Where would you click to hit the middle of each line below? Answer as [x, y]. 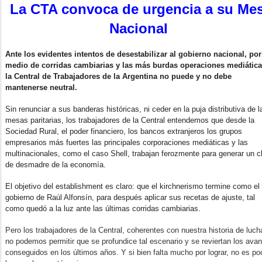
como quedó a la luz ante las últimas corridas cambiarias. [103, 209]
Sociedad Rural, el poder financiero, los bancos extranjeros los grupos [124, 132]
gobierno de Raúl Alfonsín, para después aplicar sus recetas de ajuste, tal [130, 198]
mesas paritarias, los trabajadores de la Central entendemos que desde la [130, 120]
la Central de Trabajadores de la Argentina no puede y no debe [119, 77]
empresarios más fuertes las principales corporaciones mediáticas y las [127, 143]
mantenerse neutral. [42, 88]
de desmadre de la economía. [56, 165]
